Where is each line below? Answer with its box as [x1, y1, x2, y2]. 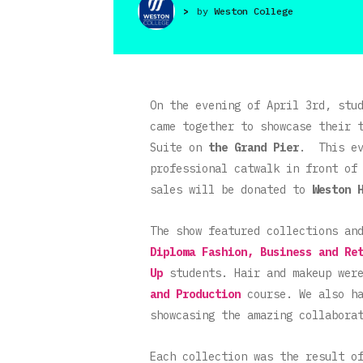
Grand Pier [234, 139, 299, 155]
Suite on [150, 139, 208, 155]
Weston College [214, 4, 293, 17]
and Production [150, 286, 241, 301]
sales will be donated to [150, 181, 312, 197]
